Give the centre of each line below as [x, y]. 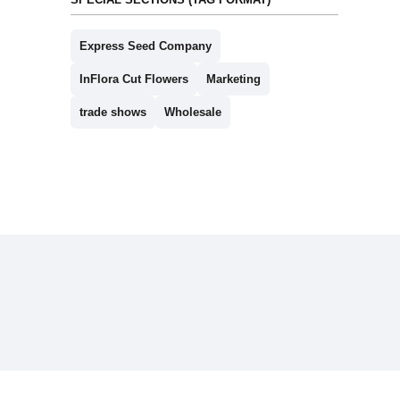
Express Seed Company [145, 46]
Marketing [233, 79]
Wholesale [192, 112]
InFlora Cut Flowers [133, 79]
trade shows [112, 112]
